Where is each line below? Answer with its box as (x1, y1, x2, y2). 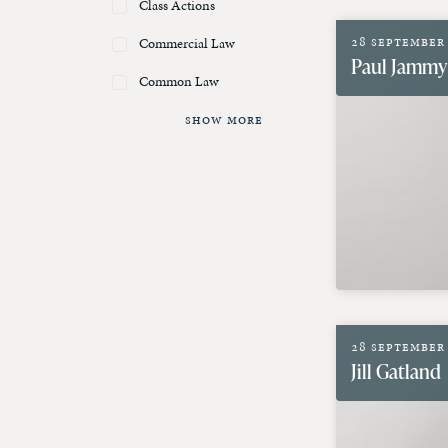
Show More (185, 110, 263, 129)
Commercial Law (139, 34, 235, 54)
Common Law (139, 72, 219, 92)
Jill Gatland (351, 357, 441, 385)
